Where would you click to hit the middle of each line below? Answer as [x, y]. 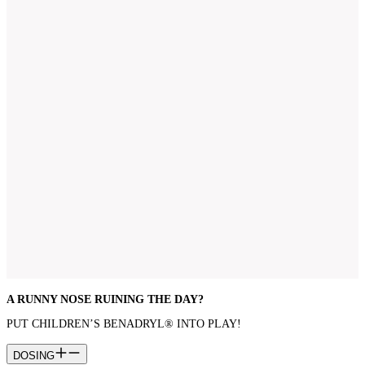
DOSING [34, 356]
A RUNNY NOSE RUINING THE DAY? [105, 299]
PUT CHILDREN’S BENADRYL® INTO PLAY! [124, 323]
